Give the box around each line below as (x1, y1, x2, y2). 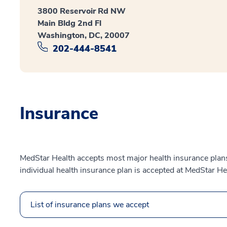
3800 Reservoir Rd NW (37, 6, 126, 17)
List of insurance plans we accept (30, 199, 149, 210)
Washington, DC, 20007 (37, 30, 130, 42)
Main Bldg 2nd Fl (37, 18, 101, 29)
